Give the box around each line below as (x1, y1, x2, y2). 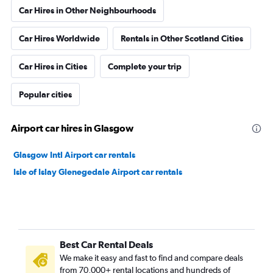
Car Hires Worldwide (19, 34, 100, 43)
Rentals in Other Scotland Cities (121, 34, 243, 43)
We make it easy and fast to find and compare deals (60, 253, 243, 263)
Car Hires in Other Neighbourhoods (19, 5, 156, 15)
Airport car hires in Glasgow (11, 122, 133, 133)
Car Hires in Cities (19, 62, 87, 71)
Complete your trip (108, 62, 182, 71)
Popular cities (19, 90, 72, 99)
